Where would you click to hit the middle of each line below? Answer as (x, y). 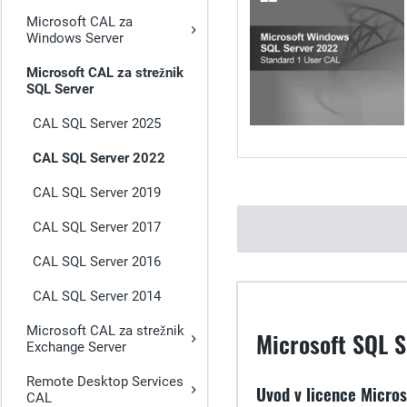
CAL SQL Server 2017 (97, 227)
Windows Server (75, 38)
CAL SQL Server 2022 (99, 158)
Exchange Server (76, 347)
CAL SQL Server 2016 (97, 262)
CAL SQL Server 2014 (97, 296)
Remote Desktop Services (105, 382)
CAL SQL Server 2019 (97, 193)
